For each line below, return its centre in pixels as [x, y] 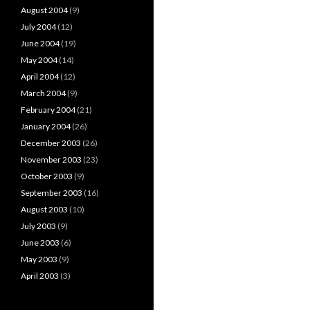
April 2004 [40, 76]
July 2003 [38, 226]
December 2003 [51, 143]
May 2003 [39, 259]
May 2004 [39, 60]
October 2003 [47, 176]
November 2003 [51, 159]
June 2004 [40, 43]
